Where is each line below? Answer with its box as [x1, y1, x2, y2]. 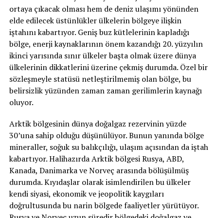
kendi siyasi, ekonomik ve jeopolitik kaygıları [9, 188, 164, 199]
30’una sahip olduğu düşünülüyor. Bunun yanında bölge [9, 130, 204, 141]
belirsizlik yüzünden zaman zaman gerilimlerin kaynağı [9, 85, 202, 96]
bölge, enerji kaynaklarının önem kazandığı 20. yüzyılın [9, 38, 203, 49]
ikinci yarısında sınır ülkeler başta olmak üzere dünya [9, 50, 196, 61]
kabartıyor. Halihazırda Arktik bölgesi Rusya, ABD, [9, 153, 184, 164]
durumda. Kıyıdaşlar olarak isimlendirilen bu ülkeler [9, 177, 191, 187]
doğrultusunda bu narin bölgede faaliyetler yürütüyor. [9, 200, 199, 211]
